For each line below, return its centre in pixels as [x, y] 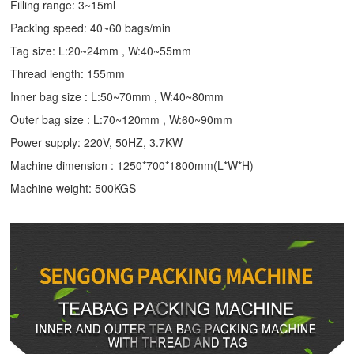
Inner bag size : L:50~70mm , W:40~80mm [117, 97]
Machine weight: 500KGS [73, 188]
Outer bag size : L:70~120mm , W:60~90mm [122, 120]
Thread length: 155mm [68, 74]
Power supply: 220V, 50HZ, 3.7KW [97, 143]
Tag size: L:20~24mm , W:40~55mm [101, 51]
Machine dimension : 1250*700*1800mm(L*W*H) [132, 166]
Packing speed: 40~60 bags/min [91, 28]
